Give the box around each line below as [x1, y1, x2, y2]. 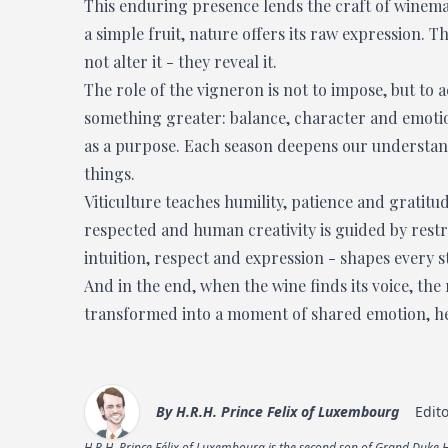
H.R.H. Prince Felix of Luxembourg [176, 402, 399, 421]
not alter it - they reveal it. [84, 51, 277, 72]
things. [84, 163, 135, 184]
